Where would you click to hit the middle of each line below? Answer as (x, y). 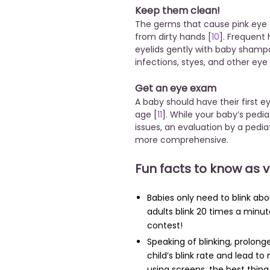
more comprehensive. (183, 140)
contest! (165, 226)
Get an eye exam (176, 89)
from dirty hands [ (173, 37)
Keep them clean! (177, 11)
